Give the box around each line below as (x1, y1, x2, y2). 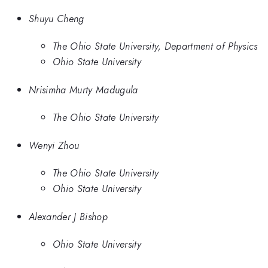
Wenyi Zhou (29, 138, 80, 153)
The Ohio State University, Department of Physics (53, 39, 258, 54)
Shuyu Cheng (29, 11, 84, 26)
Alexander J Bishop (29, 209, 108, 224)
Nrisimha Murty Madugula (29, 82, 138, 97)
